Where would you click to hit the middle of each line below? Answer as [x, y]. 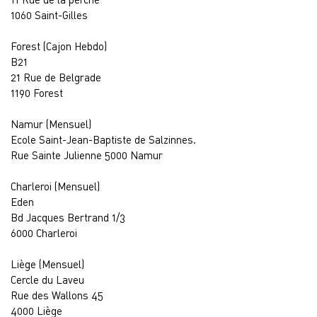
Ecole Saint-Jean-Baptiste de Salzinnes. [103, 139]
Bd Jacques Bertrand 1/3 [68, 217]
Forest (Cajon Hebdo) [59, 46]
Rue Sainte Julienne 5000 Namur [87, 155]
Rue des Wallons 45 [57, 295]
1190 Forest [37, 93]
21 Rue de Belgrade [56, 77]
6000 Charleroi [44, 233]
